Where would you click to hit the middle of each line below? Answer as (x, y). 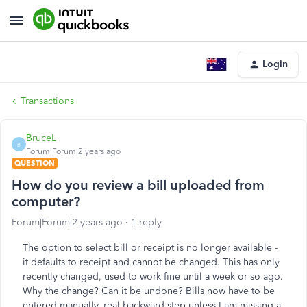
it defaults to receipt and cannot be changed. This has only (151, 262)
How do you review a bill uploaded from (138, 185)
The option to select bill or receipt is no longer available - (150, 248)
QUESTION (35, 163)
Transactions (47, 101)
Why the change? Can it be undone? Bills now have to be (149, 291)
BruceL (41, 138)
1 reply (146, 222)
